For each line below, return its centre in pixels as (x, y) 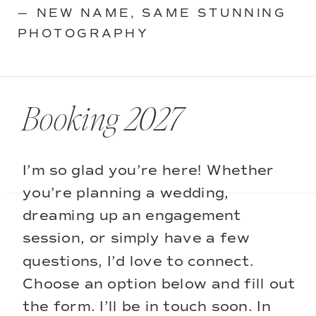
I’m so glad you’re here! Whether (148, 170)
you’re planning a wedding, (126, 193)
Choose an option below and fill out (159, 284)
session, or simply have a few (136, 238)
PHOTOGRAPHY (83, 34)
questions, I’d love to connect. (139, 261)
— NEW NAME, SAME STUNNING (152, 13)
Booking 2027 (103, 121)
